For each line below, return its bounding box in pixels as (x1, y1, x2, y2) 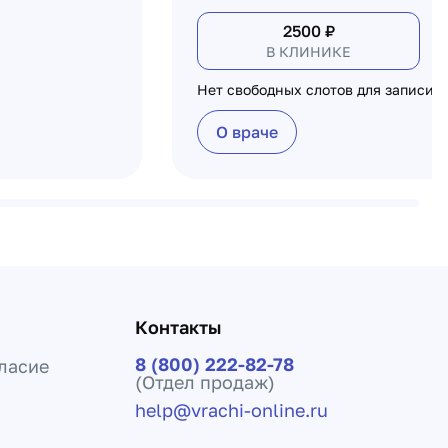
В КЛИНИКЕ (266, 43, 351, 60)
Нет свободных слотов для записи (197, 81, 434, 98)
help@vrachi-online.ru (135, 399, 328, 421)
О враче (216, 122, 278, 142)
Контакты (135, 316, 221, 338)
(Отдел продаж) (135, 371, 275, 393)
